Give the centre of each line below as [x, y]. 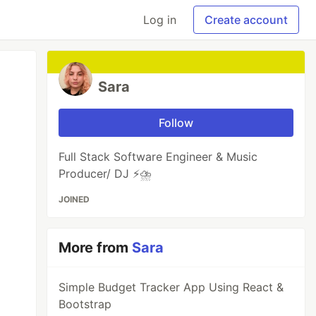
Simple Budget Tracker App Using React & [171, 287]
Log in [160, 20]
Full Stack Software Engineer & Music [158, 157]
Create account [246, 20]
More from [96, 248]
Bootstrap [85, 304]
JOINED [74, 199]
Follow [176, 123]
